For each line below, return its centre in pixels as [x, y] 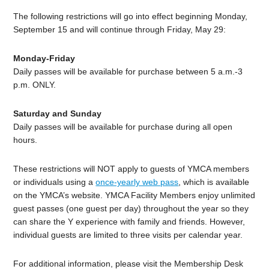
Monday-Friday [44, 58]
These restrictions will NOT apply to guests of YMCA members [131, 168]
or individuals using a [55, 182]
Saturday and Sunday [58, 113]
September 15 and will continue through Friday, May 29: [120, 29]
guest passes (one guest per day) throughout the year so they [131, 208]
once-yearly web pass [137, 182]
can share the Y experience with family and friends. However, [129, 221]
